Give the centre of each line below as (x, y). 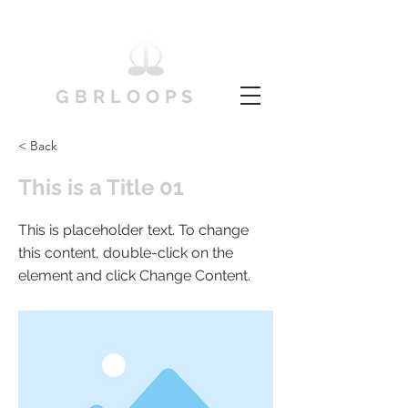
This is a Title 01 (101, 188)
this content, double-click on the (126, 253)
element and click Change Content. (134, 276)
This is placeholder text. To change (133, 230)
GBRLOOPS (127, 97)
